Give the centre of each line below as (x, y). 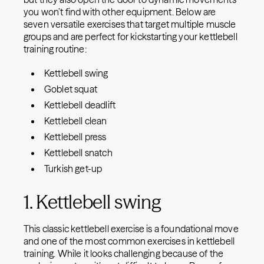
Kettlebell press (75, 137)
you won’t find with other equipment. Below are (120, 12)
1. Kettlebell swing (93, 202)
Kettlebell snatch (78, 153)
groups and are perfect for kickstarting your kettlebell (131, 37)
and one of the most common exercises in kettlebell (129, 241)
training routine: (56, 49)
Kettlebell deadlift (80, 105)
